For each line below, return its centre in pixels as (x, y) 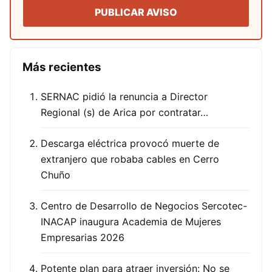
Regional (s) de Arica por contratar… (124, 112)
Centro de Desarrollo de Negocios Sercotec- (144, 206)
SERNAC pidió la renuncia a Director (124, 96)
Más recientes (62, 67)
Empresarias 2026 (83, 237)
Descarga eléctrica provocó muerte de (130, 143)
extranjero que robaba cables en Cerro (130, 159)
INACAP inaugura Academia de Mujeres (131, 221)
